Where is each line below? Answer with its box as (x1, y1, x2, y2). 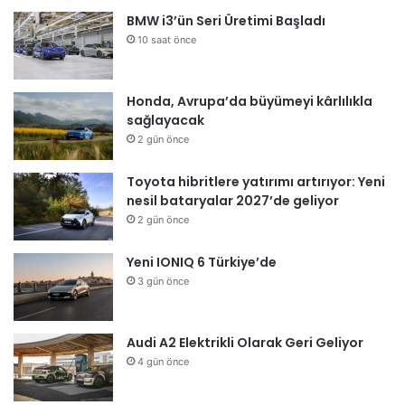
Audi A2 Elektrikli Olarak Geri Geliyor (127, 333, 363, 352)
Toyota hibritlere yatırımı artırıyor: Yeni (127, 172, 385, 191)
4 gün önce (137, 354, 189, 368)
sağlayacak (127, 110, 204, 129)
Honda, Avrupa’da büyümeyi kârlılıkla (127, 91, 372, 110)
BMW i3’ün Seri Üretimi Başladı (127, 11, 325, 30)
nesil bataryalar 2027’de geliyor (127, 191, 339, 210)
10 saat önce (137, 33, 196, 46)
